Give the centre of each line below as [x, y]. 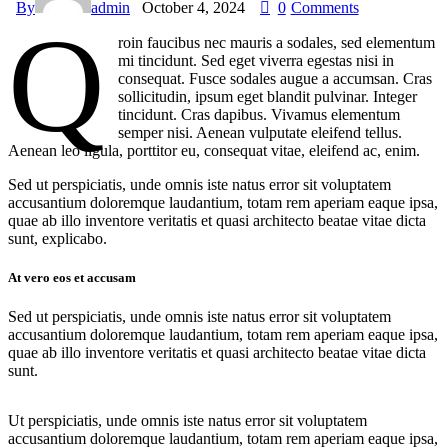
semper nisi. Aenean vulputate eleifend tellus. [260, 132]
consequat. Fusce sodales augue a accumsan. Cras [275, 78]
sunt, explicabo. [57, 238]
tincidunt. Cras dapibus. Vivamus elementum [259, 114]
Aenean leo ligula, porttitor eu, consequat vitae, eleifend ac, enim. [214, 150]
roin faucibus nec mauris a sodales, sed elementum [277, 42]
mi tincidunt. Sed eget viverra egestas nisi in [256, 60]
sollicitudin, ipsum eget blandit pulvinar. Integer [268, 96]
